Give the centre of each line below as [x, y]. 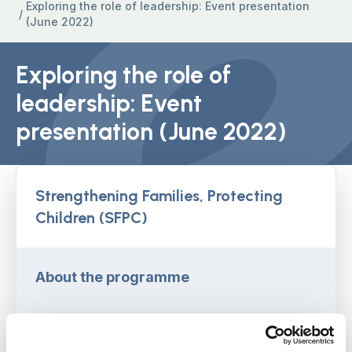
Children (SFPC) [92, 218]
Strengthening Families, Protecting [159, 196]
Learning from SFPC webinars [138, 337]
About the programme [112, 277]
